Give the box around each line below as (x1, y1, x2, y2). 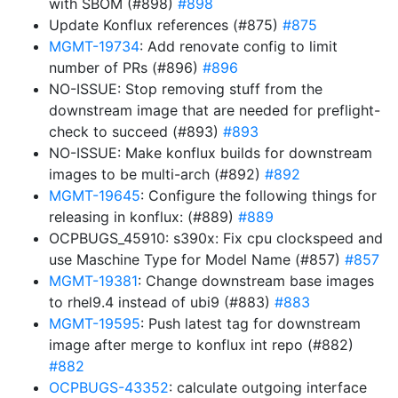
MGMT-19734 (49, 37, 139, 55)
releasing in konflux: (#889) (49, 208, 238, 226)
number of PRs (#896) (49, 59, 203, 76)
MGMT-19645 (49, 187, 140, 204)
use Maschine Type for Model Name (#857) (49, 251, 345, 268)
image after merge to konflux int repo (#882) (49, 336, 354, 354)
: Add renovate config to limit (139, 37, 338, 55)
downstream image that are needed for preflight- (49, 101, 380, 119)
